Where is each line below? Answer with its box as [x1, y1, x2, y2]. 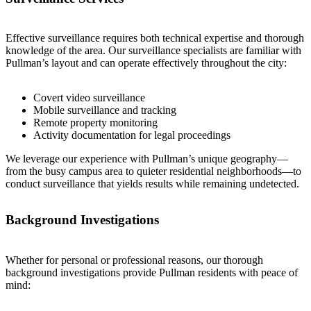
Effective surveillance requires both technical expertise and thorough [6, 32, 304, 44]
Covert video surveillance [33, 92, 145, 104]
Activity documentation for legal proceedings [33, 129, 230, 142]
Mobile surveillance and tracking [33, 104, 176, 117]
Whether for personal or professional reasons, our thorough [6, 253, 263, 266]
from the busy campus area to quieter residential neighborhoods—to [6, 165, 301, 178]
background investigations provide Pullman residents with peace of [6, 266, 298, 278]
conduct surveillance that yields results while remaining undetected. [6, 178, 299, 190]
